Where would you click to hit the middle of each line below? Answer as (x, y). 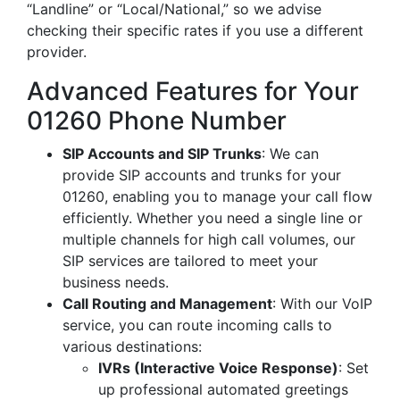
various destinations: (132, 346)
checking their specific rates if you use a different (195, 30)
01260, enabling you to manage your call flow (217, 196)
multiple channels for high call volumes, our (209, 239)
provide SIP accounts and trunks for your (202, 175)
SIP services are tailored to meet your (190, 261)
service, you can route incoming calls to (197, 325)
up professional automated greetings (223, 389)
